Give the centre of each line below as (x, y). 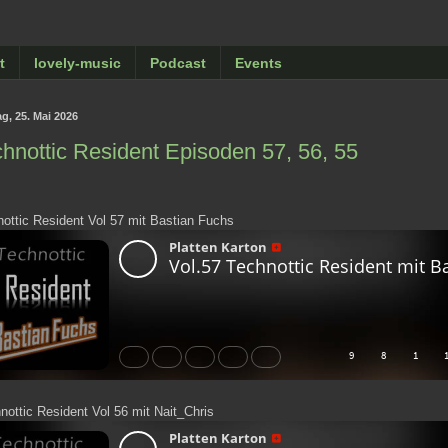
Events (258, 62)
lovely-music (77, 62)
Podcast (178, 62)
